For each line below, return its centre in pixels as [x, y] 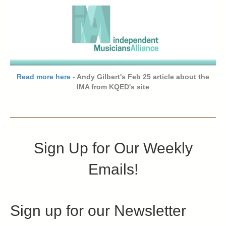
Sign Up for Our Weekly [113, 148]
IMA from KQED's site [113, 87]
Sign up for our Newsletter [98, 210]
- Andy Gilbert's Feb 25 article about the [140, 76]
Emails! [113, 169]
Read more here [44, 76]
